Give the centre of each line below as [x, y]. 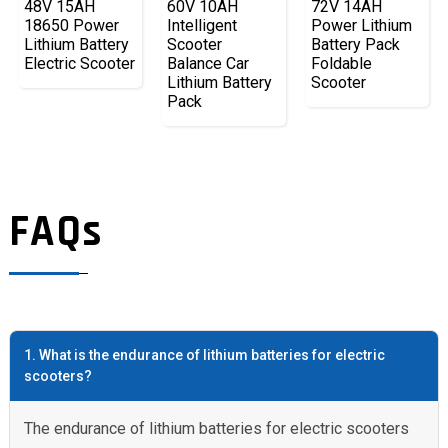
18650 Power [71, 26]
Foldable [341, 64]
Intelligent [202, 26]
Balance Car [208, 64]
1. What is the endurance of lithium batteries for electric [204, 354]
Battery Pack [355, 45]
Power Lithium [361, 26]
